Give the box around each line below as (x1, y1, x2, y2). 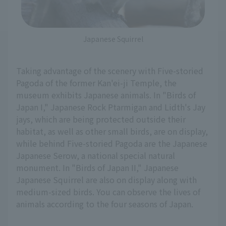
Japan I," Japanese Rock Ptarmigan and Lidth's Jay (16, 100, 205, 113)
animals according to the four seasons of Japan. (16, 197, 193, 210)
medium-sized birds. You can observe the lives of (16, 185, 200, 198)
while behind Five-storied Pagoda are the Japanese (16, 137, 207, 149)
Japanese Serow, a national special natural (16, 149, 175, 161)
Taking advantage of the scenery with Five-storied (16, 64, 203, 77)
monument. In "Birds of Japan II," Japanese (16, 161, 179, 174)
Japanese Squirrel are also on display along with (16, 173, 197, 186)
